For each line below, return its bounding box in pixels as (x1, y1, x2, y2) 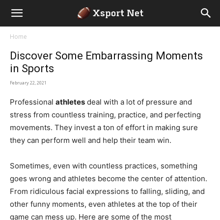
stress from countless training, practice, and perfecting (10, 110, 201, 119)
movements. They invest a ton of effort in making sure (10, 123, 198, 132)
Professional (10, 97, 55, 107)
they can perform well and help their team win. (10, 136, 173, 145)
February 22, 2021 (10, 80, 47, 86)
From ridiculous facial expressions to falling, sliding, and (10, 187, 205, 196)
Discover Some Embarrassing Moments (10, 50, 203, 62)
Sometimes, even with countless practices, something (10, 161, 197, 170)
